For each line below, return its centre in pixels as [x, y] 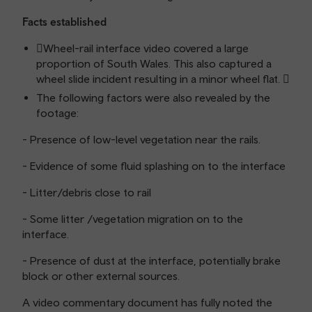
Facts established [64, 22]
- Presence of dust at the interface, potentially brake [151, 260]
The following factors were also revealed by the [153, 97]
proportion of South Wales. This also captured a [154, 63]
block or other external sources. [101, 276]
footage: [57, 113]
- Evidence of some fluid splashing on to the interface [154, 166]
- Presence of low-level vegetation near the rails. [141, 139]
